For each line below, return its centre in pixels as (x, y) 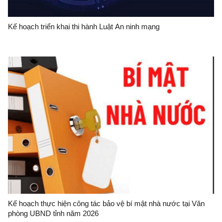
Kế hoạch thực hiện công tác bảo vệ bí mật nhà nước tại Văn (106, 203)
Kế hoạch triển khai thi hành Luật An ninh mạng (84, 26)
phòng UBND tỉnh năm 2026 (53, 213)
